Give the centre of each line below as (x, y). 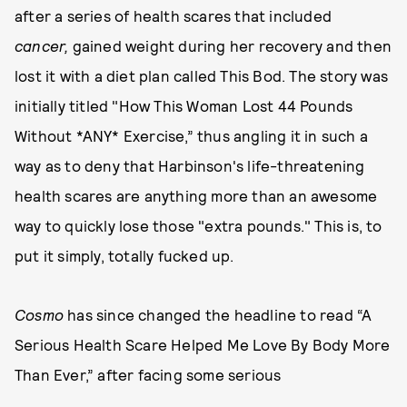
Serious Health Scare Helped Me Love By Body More (203, 344)
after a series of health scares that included (174, 15)
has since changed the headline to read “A (218, 314)
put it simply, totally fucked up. (124, 255)
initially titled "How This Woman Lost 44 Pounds (184, 105)
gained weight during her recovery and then (232, 45)
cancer (40, 45)
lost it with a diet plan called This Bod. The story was (202, 75)
